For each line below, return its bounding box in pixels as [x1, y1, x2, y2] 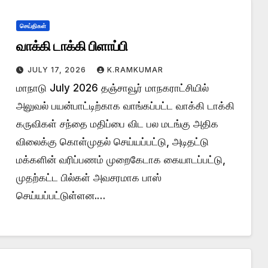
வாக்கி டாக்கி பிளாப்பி [16, 38, 127, 54]
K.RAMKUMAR [106, 65, 163, 74]
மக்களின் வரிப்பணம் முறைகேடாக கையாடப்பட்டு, [16, 153, 226, 166]
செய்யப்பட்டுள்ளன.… [16, 189, 105, 202]
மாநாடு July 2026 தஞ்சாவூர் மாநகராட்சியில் [16, 81, 209, 94]
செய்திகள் [19, 22, 46, 29]
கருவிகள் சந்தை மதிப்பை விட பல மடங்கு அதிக [16, 117, 218, 130]
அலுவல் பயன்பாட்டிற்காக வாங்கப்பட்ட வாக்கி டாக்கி [16, 99, 234, 112]
